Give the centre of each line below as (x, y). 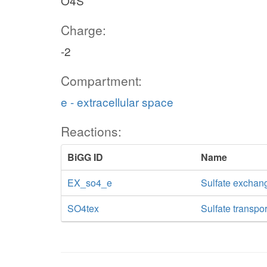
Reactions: (91, 131)
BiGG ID (85, 157)
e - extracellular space (117, 102)
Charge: (83, 30)
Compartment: (101, 80)
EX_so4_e (90, 183)
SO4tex (83, 208)
